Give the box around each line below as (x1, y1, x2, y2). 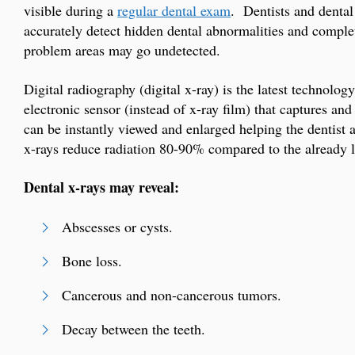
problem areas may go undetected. (24, 40, 221, 60)
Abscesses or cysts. (62, 217, 174, 237)
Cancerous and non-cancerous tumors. (62, 285, 282, 305)
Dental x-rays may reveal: (24, 177, 180, 198)
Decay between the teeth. (62, 319, 206, 339)
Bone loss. (62, 251, 123, 271)
